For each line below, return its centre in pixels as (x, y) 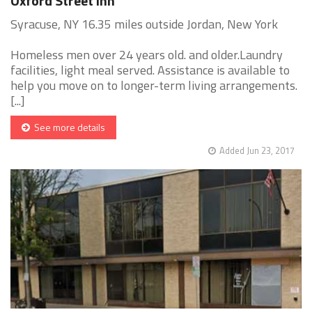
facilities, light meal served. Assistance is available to (150, 70)
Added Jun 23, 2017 (257, 151)
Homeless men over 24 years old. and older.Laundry (147, 55)
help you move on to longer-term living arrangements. (154, 86)
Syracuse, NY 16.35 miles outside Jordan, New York (144, 24)
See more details (68, 127)
